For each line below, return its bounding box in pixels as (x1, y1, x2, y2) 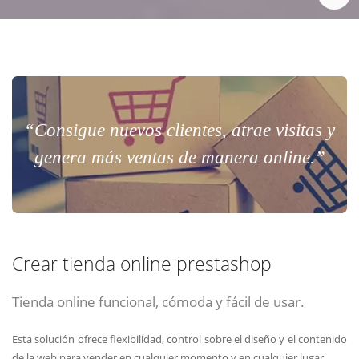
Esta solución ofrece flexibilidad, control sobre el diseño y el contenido (12, 331, 347, 346)
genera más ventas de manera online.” (34, 147, 325, 168)
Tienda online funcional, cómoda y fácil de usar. (12, 292, 305, 312)
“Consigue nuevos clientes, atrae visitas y (24, 120, 335, 141)
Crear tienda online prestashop (12, 252, 272, 277)
